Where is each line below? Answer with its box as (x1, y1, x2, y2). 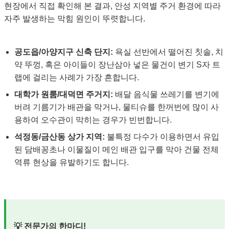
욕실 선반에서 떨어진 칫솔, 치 (113, 47, 223, 56)
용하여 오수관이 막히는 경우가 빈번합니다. (14, 115, 172, 124)
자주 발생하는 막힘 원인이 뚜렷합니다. (4, 14, 145, 23)
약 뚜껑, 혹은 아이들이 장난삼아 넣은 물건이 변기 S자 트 (14, 60, 220, 69)
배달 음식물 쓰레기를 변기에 (113, 89, 219, 99)
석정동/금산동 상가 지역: (14, 132, 105, 141)
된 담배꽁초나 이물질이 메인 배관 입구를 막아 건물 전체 (14, 145, 219, 154)
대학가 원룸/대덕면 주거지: (14, 89, 113, 99)
